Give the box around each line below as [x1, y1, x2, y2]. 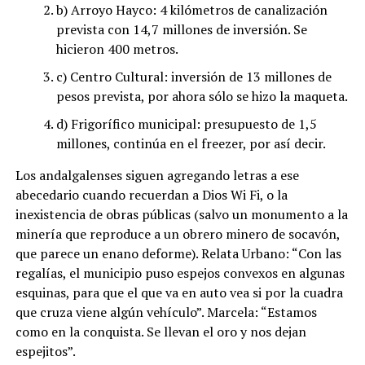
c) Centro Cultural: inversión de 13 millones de [55, 68, 332, 86]
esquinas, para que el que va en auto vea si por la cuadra [15, 284, 343, 301]
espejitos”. [15, 342, 76, 360]
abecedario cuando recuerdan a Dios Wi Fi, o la [15, 186, 288, 204]
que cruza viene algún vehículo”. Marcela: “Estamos [15, 303, 317, 321]
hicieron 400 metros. [55, 40, 178, 58]
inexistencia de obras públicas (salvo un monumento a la [15, 205, 348, 223]
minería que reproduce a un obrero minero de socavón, [15, 225, 340, 243]
